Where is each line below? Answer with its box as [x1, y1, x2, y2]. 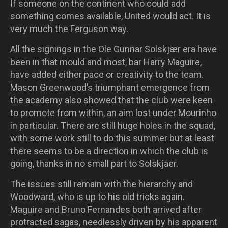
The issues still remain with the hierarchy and [10, 178, 193, 189]
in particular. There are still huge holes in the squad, [10, 120, 215, 131]
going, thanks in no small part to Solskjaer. [10, 158, 178, 169]
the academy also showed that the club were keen [10, 94, 213, 105]
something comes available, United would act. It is [10, 10, 211, 21]
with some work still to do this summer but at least [10, 132, 214, 144]
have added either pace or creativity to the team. [10, 69, 204, 80]
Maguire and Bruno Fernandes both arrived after [10, 204, 202, 215]
